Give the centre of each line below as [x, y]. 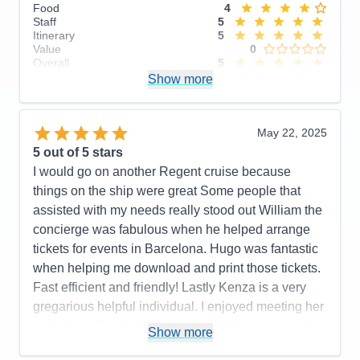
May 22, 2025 [292, 132]
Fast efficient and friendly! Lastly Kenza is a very [170, 287]
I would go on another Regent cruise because [162, 171]
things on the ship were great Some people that [167, 190]
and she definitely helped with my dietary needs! [170, 325]
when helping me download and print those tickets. [177, 268]
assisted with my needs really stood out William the [178, 210]
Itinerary [54, 35]
